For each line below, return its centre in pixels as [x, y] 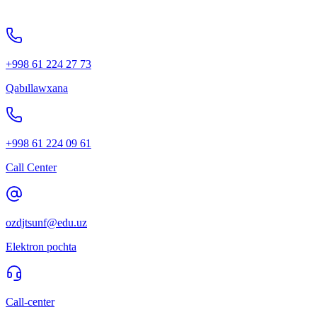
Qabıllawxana [37, 88]
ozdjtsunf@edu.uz [46, 223]
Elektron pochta [41, 247]
